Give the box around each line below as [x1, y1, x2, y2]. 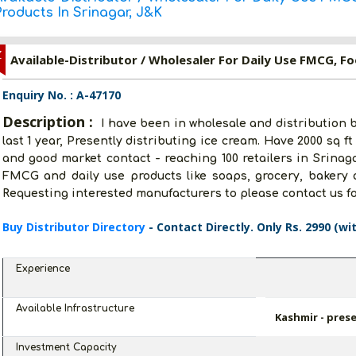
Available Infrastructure [15, 303, 134, 314]
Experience [15, 263, 70, 274]
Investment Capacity [15, 342, 116, 353]
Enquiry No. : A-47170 [2, 87, 121, 103]
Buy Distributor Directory [2, 219, 149, 234]
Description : [2, 112, 98, 131]
